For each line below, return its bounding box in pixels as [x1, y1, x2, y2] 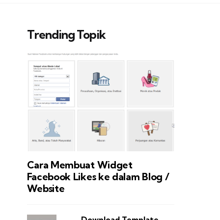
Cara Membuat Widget [27, 159, 133, 171]
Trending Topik [27, 27, 106, 42]
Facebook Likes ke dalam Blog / [27, 170, 169, 183]
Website [27, 182, 65, 195]
